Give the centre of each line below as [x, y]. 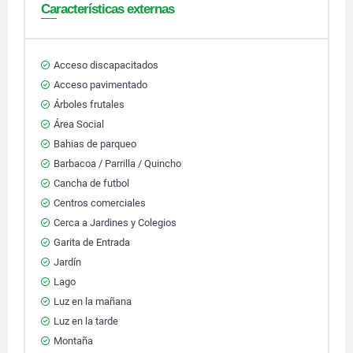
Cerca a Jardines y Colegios [115, 223]
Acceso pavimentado [100, 85]
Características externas [108, 9]
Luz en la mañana [93, 301]
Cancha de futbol [91, 183]
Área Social [79, 124]
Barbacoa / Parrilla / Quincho [117, 163]
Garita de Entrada [92, 242]
